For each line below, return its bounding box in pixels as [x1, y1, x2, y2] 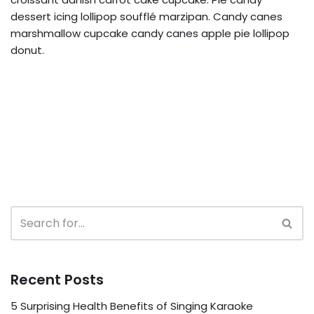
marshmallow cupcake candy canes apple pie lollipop [11, 25, 289, 41]
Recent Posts [11, 269, 104, 289]
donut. [11, 42, 44, 57]
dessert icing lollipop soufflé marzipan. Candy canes [11, 8, 282, 24]
